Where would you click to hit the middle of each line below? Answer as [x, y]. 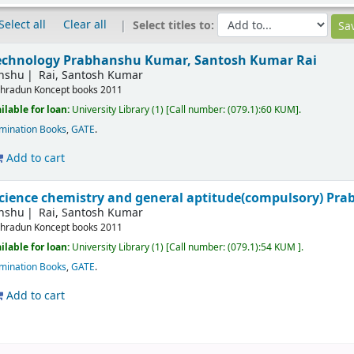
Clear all [85, 25]
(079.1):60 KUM [262, 109]
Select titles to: [175, 26]
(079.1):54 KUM [263, 247]
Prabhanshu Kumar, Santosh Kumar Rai [190, 60]
